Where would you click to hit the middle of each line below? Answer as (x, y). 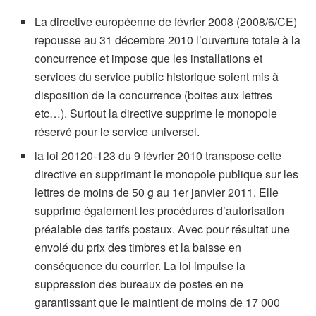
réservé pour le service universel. (117, 131)
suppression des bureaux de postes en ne (139, 284)
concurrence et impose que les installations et (149, 58)
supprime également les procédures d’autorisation (160, 210)
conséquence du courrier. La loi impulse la (140, 265)
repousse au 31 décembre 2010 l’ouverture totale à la (168, 39)
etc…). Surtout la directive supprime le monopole (156, 113)
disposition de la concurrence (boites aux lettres (154, 95)
